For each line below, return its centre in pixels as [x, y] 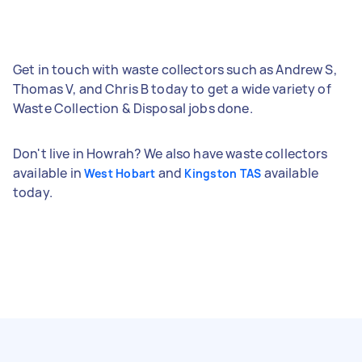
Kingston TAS [223, 173]
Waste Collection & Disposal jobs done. [133, 108]
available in [48, 173]
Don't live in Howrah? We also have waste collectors [170, 153]
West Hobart [120, 173]
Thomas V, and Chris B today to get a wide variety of [172, 88]
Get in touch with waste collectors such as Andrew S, [175, 69]
